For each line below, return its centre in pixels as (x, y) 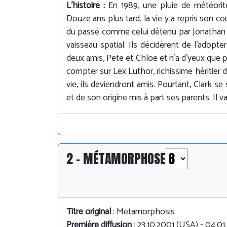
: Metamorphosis (143, 212)
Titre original (89, 212)
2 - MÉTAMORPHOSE (116, 158)
